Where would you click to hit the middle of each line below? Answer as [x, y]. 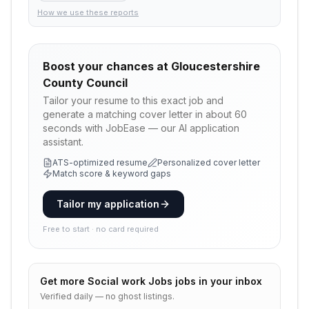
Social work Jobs [130, 281]
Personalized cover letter [209, 162]
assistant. [63, 142]
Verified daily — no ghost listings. [107, 296]
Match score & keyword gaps [112, 173]
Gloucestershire [216, 66]
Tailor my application [108, 204]
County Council [85, 83]
